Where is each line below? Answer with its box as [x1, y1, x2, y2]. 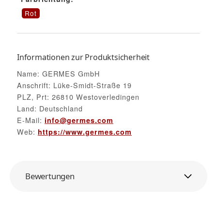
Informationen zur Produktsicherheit [17, 51, 150, 62]
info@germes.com [45, 115, 113, 125]
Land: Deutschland [17, 103, 83, 113]
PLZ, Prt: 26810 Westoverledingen [17, 91, 139, 102]
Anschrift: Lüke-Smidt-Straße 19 [17, 79, 132, 90]
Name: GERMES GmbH [17, 68, 100, 78]
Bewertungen [25, 170, 75, 182]
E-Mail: [17, 114, 45, 125]
